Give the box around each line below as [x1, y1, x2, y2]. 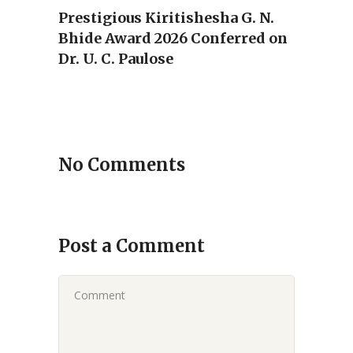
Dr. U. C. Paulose [58, 50, 173, 69]
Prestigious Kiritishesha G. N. [58, 9, 274, 28]
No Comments [58, 154, 185, 176]
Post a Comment [58, 235, 205, 258]
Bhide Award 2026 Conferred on [58, 29, 288, 48]
